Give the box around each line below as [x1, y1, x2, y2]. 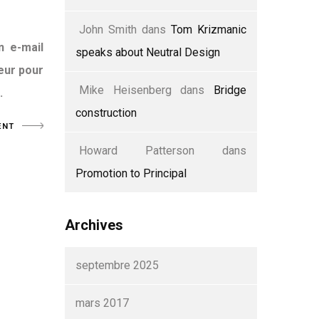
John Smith [79, 23, 137, 36]
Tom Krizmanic [171, 23, 246, 36]
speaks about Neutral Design [75, 46, 220, 59]
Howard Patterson [79, 144, 194, 157]
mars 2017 [75, 296, 129, 310]
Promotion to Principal [75, 167, 187, 180]
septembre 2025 [75, 258, 159, 272]
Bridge [214, 83, 247, 97]
